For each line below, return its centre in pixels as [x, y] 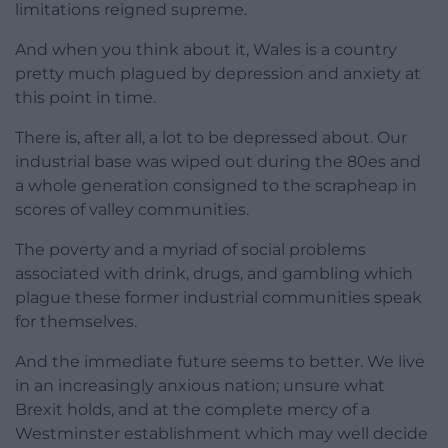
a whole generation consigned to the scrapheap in [216, 186]
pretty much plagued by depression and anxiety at [218, 74]
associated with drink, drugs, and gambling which [214, 274]
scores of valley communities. [132, 210]
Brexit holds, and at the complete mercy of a [192, 410]
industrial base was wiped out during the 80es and [218, 162]
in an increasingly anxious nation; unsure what [200, 386]
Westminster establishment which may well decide [221, 434]
